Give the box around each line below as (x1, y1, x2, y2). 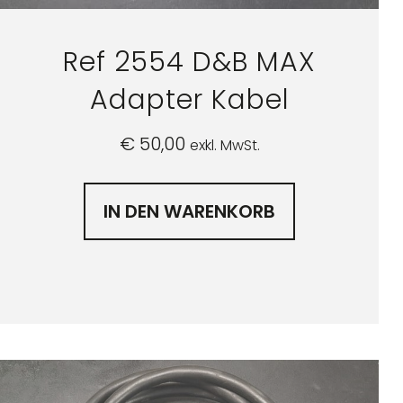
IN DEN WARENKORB (103, 199, 276, 225)
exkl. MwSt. (189, 135, 260, 157)
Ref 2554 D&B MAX (63, 43, 317, 82)
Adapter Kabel (89, 81, 290, 120)
